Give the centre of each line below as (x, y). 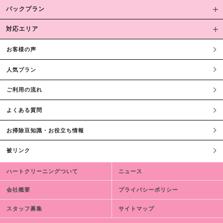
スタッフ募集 (24, 208)
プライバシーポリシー (148, 190)
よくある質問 (24, 110)
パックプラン (25, 9)
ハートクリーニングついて (42, 171)
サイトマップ (136, 208)
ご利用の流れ (24, 90)
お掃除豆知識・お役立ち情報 (45, 130)
